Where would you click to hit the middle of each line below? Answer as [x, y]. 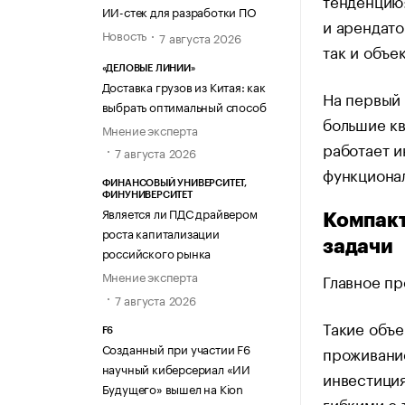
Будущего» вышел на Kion [172, 387]
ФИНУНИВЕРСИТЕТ [147, 195]
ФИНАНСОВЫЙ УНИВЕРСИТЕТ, [174, 184]
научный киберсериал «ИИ [176, 367]
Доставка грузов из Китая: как [184, 86]
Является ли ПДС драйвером [179, 213]
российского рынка [156, 253]
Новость [124, 34]
